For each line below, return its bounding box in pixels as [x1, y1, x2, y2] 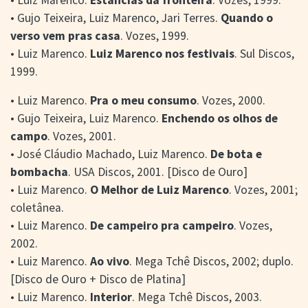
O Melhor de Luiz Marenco [90, 181, 229, 197]
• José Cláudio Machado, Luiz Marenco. [10, 146, 210, 162]
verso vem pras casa [10, 27, 120, 43]
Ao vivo [90, 253, 129, 269]
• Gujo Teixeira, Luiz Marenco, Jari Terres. [10, 10, 221, 25]
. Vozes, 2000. [197, 92, 265, 108]
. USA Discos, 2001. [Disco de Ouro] [68, 164, 247, 179]
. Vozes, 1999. [120, 27, 189, 43]
